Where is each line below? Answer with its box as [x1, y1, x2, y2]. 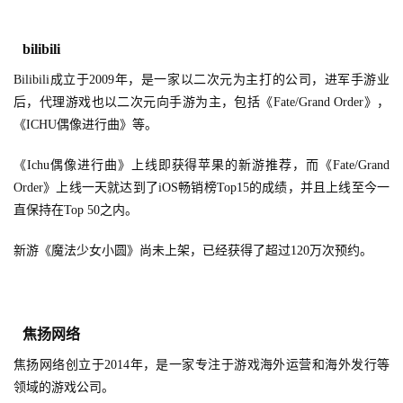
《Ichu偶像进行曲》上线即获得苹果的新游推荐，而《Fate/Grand [13, 158, 390, 173]
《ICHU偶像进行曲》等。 [13, 118, 157, 132]
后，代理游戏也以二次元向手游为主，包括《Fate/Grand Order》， [13, 95, 390, 110]
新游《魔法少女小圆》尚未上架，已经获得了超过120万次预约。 [13, 244, 372, 258]
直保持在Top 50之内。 [13, 203, 138, 218]
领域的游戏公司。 [13, 381, 114, 395]
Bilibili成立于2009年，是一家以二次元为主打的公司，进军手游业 [13, 73, 390, 87]
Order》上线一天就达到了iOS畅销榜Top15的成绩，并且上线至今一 [13, 181, 390, 195]
